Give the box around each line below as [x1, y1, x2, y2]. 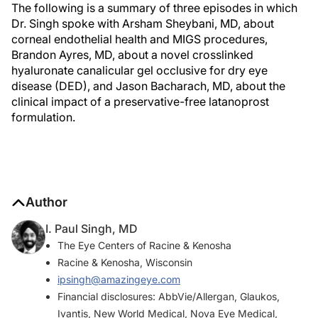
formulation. [11, 110, 75, 124]
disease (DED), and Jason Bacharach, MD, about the [11, 79, 285, 93]
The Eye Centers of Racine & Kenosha [57, 239, 231, 251]
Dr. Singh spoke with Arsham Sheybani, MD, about [11, 16, 274, 31]
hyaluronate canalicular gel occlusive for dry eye [11, 63, 268, 77]
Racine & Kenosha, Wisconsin [57, 256, 192, 268]
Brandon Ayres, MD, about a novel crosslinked [11, 48, 253, 62]
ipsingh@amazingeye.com [57, 273, 180, 285]
